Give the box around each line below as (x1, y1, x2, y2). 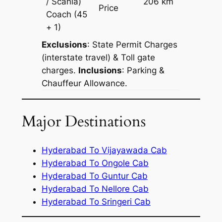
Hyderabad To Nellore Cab (41, 183, 149, 194)
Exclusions (41, 40, 87, 50)
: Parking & (121, 65, 165, 76)
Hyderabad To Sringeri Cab (41, 196, 151, 207)
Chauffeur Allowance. (41, 78, 127, 89)
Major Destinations (21, 111, 146, 132)
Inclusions (78, 65, 122, 76)
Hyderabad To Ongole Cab (41, 158, 149, 168)
